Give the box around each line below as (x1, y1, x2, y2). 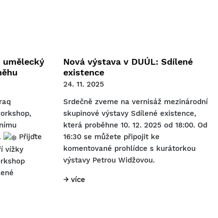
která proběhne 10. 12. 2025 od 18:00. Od (63, 121, 207, 130)
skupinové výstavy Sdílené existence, (63, 109, 196, 118)
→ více (63, 175, 85, 184)
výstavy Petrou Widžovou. (63, 156, 155, 165)
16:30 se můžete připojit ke (63, 132, 160, 142)
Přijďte (17, 132, 42, 142)
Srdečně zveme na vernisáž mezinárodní (63, 97, 208, 107)
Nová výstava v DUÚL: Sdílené (63, 56, 193, 67)
